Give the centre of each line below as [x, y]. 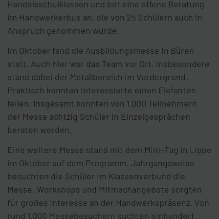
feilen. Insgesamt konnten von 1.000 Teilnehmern [102, 103]
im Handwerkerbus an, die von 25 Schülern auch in [105, 17]
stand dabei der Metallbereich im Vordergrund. [98, 77]
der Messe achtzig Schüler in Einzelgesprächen [99, 116]
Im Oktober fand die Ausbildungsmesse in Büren [101, 50]
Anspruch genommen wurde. [63, 30]
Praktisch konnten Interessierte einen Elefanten [102, 90]
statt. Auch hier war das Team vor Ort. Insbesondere [109, 63]
